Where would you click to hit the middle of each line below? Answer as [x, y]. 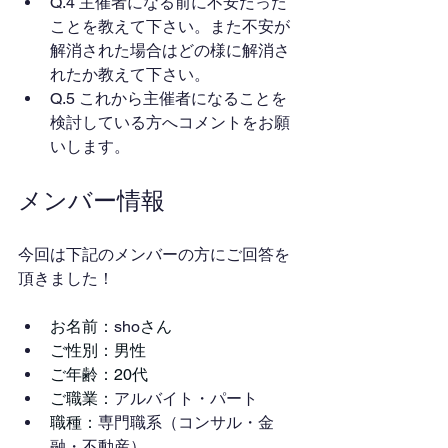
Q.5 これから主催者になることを [168, 98]
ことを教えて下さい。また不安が [170, 26]
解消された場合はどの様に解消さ [170, 50]
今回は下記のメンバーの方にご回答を [154, 254]
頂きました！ [66, 278]
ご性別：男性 [98, 350]
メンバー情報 [91, 200]
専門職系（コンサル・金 [186, 422]
